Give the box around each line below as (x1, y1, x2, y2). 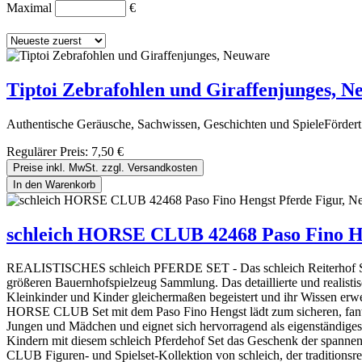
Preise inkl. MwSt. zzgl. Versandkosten (13, 161, 197, 174)
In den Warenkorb (13, 178, 95, 191)
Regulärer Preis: (6, 144, 91, 158)
